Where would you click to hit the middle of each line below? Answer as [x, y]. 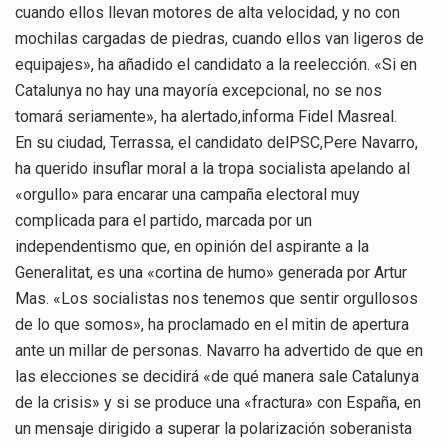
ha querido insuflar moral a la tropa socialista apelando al [212, 169]
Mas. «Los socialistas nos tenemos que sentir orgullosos [216, 299]
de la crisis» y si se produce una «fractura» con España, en [218, 403]
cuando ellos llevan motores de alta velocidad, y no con [207, 13]
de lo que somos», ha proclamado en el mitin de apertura [212, 325]
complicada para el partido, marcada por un [163, 221]
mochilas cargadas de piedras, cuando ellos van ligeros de [219, 39]
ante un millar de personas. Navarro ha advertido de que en [219, 351]
